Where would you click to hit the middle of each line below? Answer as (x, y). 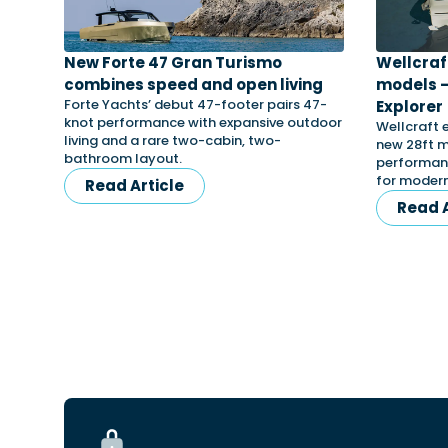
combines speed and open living (195, 84)
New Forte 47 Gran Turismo (173, 62)
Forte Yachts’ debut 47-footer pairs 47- (195, 104)
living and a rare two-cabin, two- (172, 140)
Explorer (409, 106)
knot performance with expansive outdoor (203, 122)
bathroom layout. (123, 158)
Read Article (134, 185)
